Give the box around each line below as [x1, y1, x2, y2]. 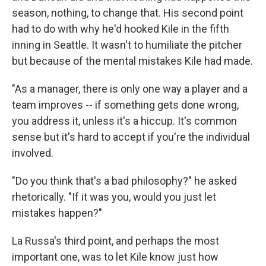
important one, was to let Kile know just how [12, 251, 218, 263]
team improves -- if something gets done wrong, [12, 99, 239, 111]
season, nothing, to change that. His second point [12, 7, 243, 19]
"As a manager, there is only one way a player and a [12, 83, 248, 95]
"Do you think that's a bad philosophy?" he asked [12, 175, 237, 187]
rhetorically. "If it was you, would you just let [12, 191, 216, 203]
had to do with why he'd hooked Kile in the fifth [12, 23, 229, 35]
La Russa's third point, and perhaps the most [12, 235, 219, 247]
